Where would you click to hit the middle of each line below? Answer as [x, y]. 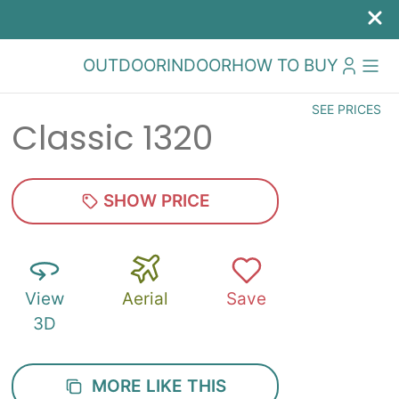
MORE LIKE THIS [154, 386]
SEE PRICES [346, 109]
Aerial [146, 299]
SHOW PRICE [154, 201]
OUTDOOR [125, 65]
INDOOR [199, 65]
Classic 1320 [113, 138]
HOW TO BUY [285, 65]
